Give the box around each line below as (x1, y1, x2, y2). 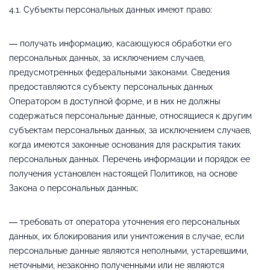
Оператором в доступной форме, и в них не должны (9, 96, 220, 106)
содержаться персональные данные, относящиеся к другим (9, 110, 252, 121)
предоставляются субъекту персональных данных (9, 81, 213, 92)
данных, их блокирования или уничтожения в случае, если (9, 231, 244, 241)
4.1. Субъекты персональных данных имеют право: (9, 4, 212, 14)
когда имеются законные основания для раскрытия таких (9, 139, 240, 149)
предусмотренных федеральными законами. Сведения (9, 67, 230, 77)
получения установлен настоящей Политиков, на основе (9, 168, 237, 178)
